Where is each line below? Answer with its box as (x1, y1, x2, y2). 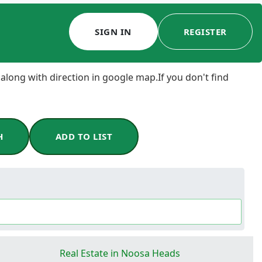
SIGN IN (95, 25, 132, 37)
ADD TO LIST (55, 130, 113, 143)
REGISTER (183, 25, 227, 37)
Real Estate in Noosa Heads (60, 246, 180, 260)
